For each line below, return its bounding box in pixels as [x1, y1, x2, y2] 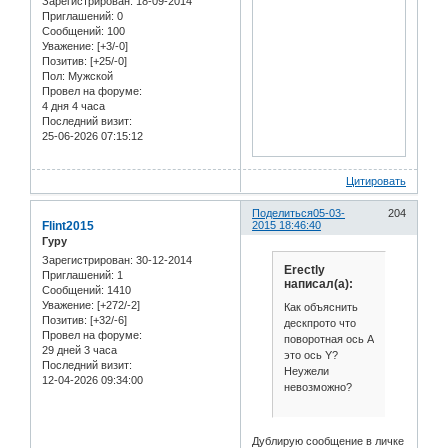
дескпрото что [283, 317, 356, 330]
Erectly [283, 262, 325, 277]
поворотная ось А [283, 333, 374, 346]
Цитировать [346, 174, 406, 187]
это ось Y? [283, 349, 338, 362]
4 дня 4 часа [42, 99, 105, 112]
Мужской [65, 69, 113, 82]
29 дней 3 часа [42, 344, 117, 357]
